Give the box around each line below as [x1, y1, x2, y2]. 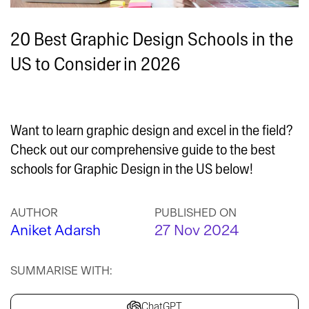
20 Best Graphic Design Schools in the [10, 30, 293, 49]
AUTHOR [10, 207, 58, 219]
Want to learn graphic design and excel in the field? [10, 123, 292, 138]
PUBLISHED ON [154, 207, 237, 219]
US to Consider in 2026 [10, 55, 181, 74]
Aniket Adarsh [10, 223, 101, 238]
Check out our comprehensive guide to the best [10, 143, 275, 157]
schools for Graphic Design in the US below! [10, 162, 253, 177]
